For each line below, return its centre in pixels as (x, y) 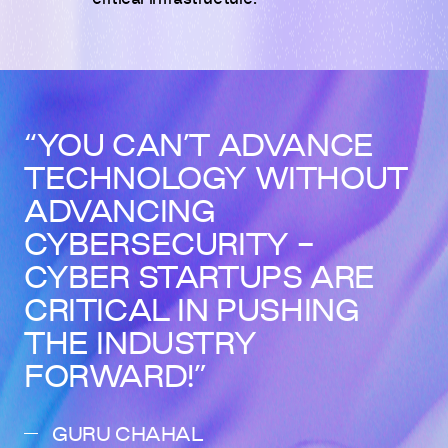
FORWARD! (109, 379)
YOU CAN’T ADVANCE (205, 148)
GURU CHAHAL (128, 436)
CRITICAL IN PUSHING (192, 313)
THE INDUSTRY (140, 346)
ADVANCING (120, 214)
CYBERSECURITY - (170, 247)
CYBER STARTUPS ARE (199, 280)
